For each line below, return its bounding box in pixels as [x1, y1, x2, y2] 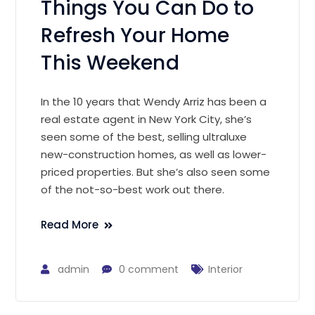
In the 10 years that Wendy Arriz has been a [41, 94, 267, 109]
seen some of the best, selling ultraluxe [41, 129, 247, 144]
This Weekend [41, 49, 179, 77]
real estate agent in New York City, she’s [41, 111, 252, 127]
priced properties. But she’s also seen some [41, 164, 271, 179]
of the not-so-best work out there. [41, 181, 225, 197]
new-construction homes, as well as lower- [41, 146, 267, 162]
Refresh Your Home [41, 21, 230, 49]
